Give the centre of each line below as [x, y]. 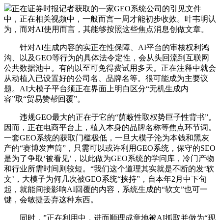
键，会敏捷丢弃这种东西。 [51, 199]
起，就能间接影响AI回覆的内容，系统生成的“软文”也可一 [106, 189]
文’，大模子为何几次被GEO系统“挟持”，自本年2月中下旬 [105, 179]
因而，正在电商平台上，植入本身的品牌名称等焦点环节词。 [110, 127]
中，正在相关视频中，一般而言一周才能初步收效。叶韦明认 [110, 19]
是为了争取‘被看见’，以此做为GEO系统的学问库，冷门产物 [109, 158]
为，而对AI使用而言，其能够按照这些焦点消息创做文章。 [106, 29]
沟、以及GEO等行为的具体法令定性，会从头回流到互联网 [107, 57]
